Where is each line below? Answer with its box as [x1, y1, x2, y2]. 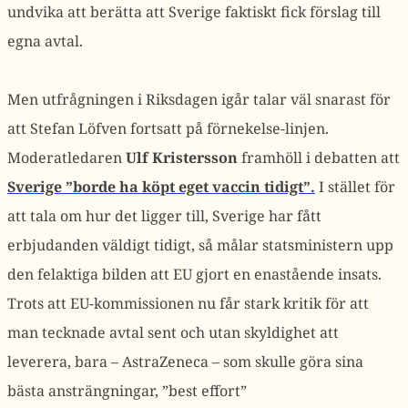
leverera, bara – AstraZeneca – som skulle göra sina [7, 352, 363, 372]
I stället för [315, 177, 395, 197]
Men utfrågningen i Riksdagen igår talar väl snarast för [7, 89, 391, 109]
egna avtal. [7, 31, 83, 51]
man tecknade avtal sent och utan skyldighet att [7, 322, 339, 342]
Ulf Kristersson [126, 148, 238, 168]
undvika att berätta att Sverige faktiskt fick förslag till [7, 2, 381, 22]
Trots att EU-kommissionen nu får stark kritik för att [7, 293, 369, 313]
